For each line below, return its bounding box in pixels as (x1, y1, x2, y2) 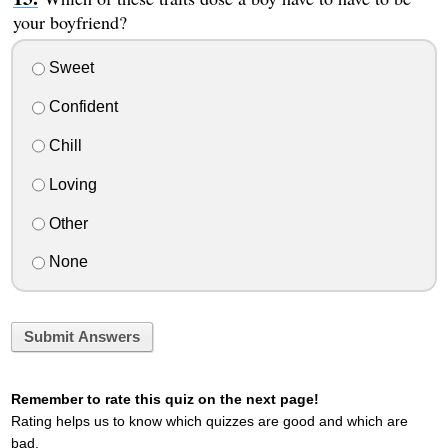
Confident (44, 98, 118, 116)
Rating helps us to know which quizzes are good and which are (10, 412, 408, 429)
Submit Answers (23, 329, 140, 346)
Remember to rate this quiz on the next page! (10, 390, 319, 407)
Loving (44, 175, 97, 193)
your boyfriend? (12, 9, 127, 34)
